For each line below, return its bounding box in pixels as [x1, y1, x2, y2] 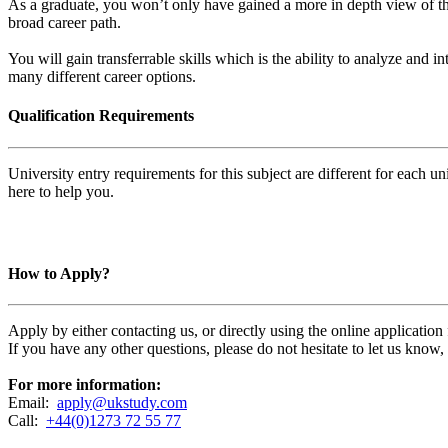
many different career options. [8, 68, 196, 86]
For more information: [8, 376, 161, 394]
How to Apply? [8, 264, 110, 282]
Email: [8, 394, 53, 412]
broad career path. [8, 14, 121, 32]
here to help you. [8, 182, 114, 200]
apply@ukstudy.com [57, 394, 187, 412]
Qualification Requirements [8, 107, 194, 125]
